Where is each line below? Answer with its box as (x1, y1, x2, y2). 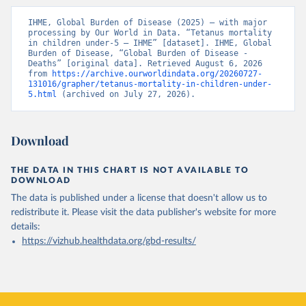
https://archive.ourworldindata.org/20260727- (52, 69, 262, 79)
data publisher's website (133, 208, 239, 217)
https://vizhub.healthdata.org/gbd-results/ (22, 236, 196, 246)
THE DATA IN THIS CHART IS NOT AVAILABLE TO (11, 166, 249, 174)
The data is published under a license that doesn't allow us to (11, 193, 267, 203)
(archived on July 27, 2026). (57, 89, 195, 99)
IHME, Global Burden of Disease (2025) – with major (28, 18, 267, 27)
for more (239, 208, 276, 217)
